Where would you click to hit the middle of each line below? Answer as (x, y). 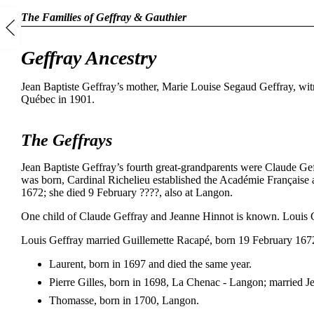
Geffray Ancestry (89, 58)
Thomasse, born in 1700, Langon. (124, 301)
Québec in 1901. (58, 100)
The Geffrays (67, 141)
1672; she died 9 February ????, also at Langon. (127, 193)
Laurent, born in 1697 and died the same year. (150, 264)
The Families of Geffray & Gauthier (104, 17)
